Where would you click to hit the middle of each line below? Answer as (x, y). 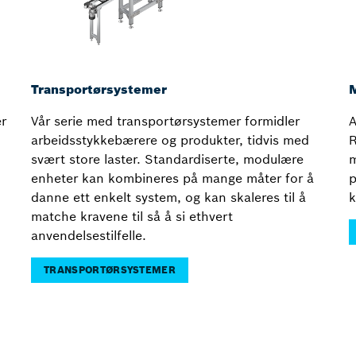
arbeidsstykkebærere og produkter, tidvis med (170, 140)
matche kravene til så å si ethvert (132, 217)
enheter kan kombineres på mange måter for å (172, 178)
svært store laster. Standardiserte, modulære (167, 159)
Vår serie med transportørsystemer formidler (165, 121)
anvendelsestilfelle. (89, 236)
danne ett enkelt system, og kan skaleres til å (168, 197)
